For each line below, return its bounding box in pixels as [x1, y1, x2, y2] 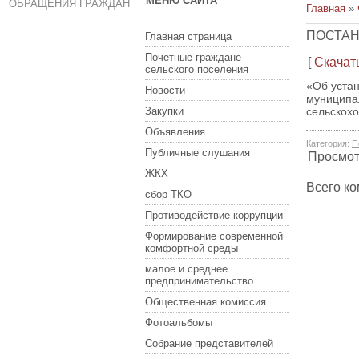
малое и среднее [145, 263, 228, 275]
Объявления [145, 126, 205, 138]
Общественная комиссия [145, 296, 266, 308]
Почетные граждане [145, 51, 241, 63]
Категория [306, 139, 347, 148]
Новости [145, 84, 185, 96]
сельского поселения [145, 63, 248, 75]
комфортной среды [145, 242, 238, 254]
